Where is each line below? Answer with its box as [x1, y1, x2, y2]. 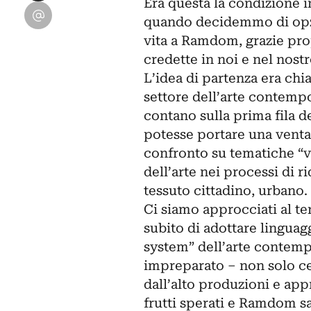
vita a [143, 33, 181, 49]
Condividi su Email [24, 3, 146, 19]
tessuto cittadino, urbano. [143, 183, 308, 199]
